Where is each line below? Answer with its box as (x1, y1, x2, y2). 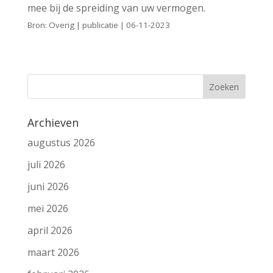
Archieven (27, 115, 79, 130)
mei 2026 (27, 201, 68, 215)
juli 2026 (27, 157, 65, 171)
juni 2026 (27, 179, 69, 193)
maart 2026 (27, 245, 79, 259)
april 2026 (27, 223, 73, 237)
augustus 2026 (27, 135, 95, 149)
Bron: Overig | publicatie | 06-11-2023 (27, 19, 170, 30)
